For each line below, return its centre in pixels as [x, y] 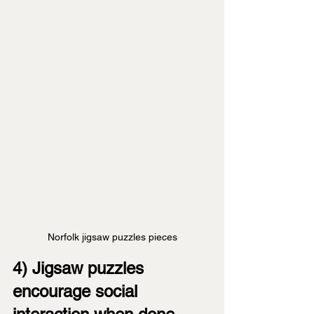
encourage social [77, 292]
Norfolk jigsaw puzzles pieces [112, 237]
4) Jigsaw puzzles [81, 268]
